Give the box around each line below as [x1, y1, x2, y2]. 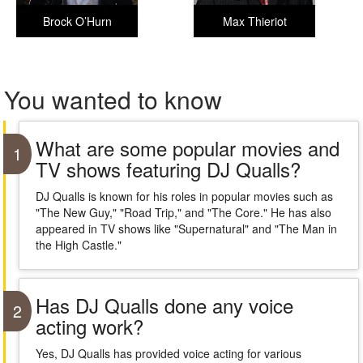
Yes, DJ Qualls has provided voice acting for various [35, 345, 301, 361]
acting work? [35, 312, 143, 340]
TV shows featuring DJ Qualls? [35, 155, 301, 183]
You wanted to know [4, 82, 222, 117]
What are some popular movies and [35, 134, 340, 162]
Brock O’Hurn [42, 13, 112, 29]
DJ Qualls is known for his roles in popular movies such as [35, 188, 333, 204]
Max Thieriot [222, 13, 287, 29]
